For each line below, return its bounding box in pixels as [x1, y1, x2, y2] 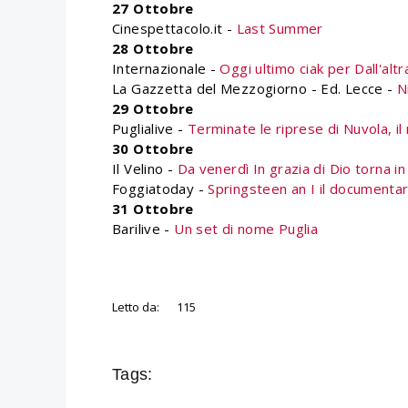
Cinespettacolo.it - [112, 19, 237, 37]
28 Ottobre [112, 39, 194, 57]
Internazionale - [112, 59, 220, 77]
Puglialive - [112, 119, 188, 138]
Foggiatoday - [112, 179, 209, 198]
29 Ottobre [112, 99, 194, 117]
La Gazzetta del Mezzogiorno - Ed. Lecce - [112, 79, 397, 97]
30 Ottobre [112, 139, 194, 158]
